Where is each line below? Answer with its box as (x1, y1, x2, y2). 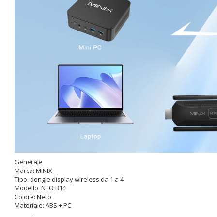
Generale (15, 157, 43, 166)
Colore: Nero (15, 192, 51, 201)
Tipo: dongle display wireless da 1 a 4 (15, 175, 124, 184)
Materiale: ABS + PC (15, 201, 71, 210)
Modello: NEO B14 (15, 184, 66, 192)
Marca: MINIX (15, 166, 52, 175)
